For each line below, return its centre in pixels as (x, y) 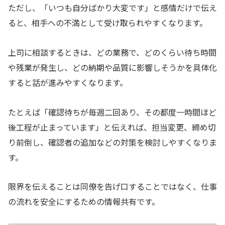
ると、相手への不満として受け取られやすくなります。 (108, 23)
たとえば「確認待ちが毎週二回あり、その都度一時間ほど (112, 112)
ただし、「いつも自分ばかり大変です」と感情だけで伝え (113, 8)
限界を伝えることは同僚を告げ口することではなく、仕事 (113, 187)
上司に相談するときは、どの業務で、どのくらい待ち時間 (112, 52)
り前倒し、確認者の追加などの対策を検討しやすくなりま (113, 142)
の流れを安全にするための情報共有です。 (84, 202)
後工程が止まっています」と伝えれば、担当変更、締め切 (112, 127)
